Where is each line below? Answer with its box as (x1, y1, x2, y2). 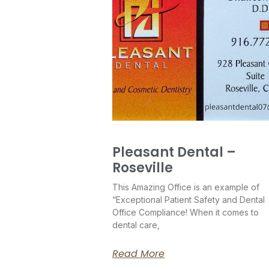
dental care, (112, 219, 160, 230)
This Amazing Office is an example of (112, 181, 259, 192)
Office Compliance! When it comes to (112, 207, 259, 217)
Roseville (112, 158, 173, 177)
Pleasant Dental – (112, 142, 236, 162)
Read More (112, 246, 165, 261)
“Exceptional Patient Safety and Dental (112, 194, 265, 205)
